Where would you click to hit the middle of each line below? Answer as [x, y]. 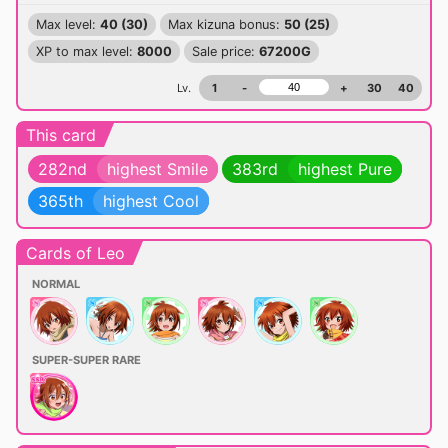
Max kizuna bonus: [226, 24]
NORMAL [56, 284]
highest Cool [151, 201]
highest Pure [345, 169]
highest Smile [157, 169]
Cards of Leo [75, 253]
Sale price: [225, 51]
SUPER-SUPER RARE [86, 360]
